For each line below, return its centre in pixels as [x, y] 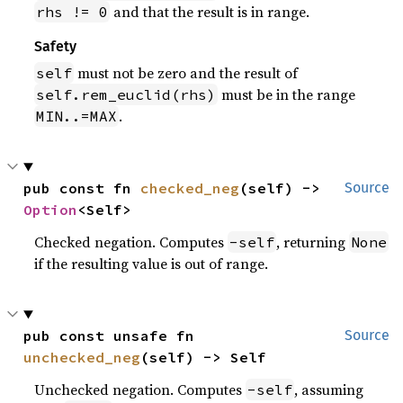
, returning [313, 242]
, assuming [329, 390]
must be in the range [287, 95]
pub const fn [82, 188]
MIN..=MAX [77, 116]
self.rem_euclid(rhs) [126, 95]
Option [51, 210]
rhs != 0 [72, 12]
